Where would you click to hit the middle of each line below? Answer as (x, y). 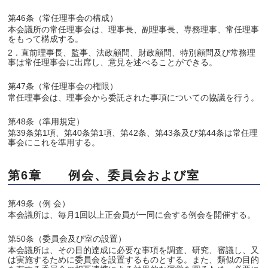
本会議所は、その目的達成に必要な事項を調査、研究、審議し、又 (134, 250)
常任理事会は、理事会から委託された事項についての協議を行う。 (134, 98)
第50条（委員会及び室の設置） (67, 239)
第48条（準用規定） (46, 121)
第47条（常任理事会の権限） (63, 86)
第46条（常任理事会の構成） (63, 18)
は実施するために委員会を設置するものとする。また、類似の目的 (134, 260)
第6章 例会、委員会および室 (104, 175)
